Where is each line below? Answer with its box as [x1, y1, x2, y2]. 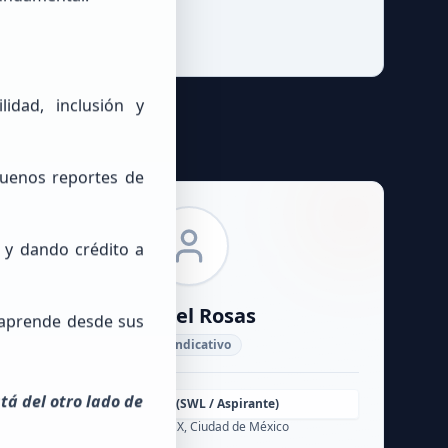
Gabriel [122, 302, 200, 329]
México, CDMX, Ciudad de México [103, 418, 290, 435]
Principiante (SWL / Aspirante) [99, 395, 280, 412]
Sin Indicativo [147, 336, 231, 353]
